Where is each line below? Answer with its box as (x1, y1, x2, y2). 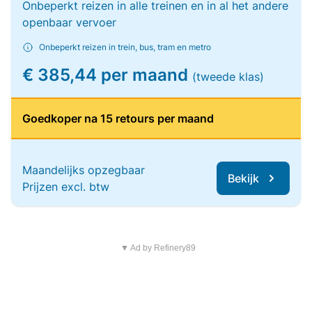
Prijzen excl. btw (22, 180, 109, 194)
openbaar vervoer (22, 15, 116, 29)
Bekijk (228, 171, 259, 185)
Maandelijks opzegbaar (22, 163, 145, 177)
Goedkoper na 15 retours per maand (22, 111, 214, 125)
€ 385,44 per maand (22, 65, 192, 85)
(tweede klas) (192, 70, 264, 84)
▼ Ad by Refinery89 (120, 243, 196, 253)
